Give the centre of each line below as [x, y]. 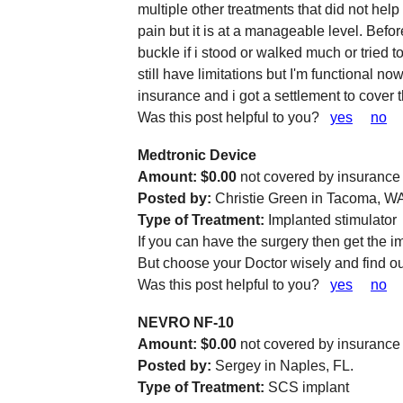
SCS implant [307, 387]
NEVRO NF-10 [186, 322]
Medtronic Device [197, 155]
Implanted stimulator [331, 220]
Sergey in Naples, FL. [282, 366]
